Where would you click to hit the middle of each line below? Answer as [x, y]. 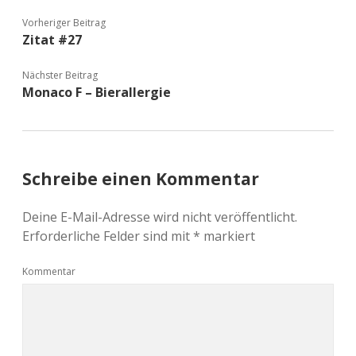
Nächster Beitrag [60, 75]
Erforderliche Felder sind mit [108, 236]
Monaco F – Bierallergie [97, 93]
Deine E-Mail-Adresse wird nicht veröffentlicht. [160, 217]
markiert [228, 236]
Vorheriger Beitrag [64, 23]
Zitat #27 [52, 40]
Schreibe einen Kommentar [141, 179]
